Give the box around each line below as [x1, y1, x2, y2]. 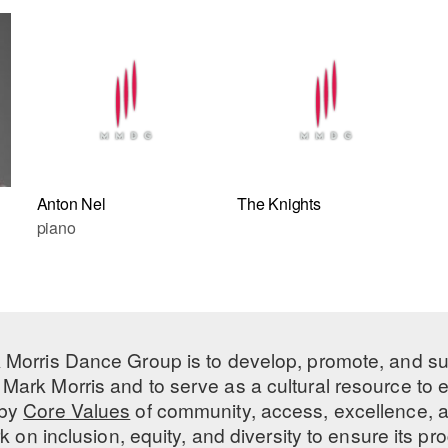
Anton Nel [36, 192, 106, 216]
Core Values [23, 396, 131, 424]
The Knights [236, 192, 321, 216]
